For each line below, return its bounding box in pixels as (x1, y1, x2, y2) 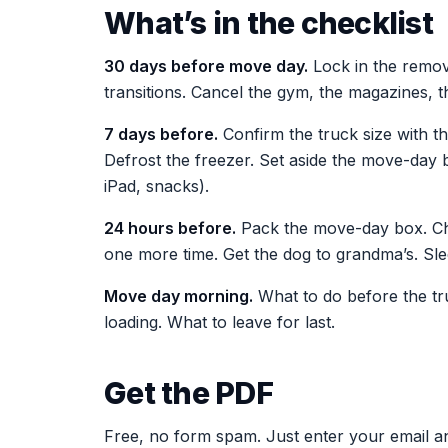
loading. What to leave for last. (104, 312, 335, 332)
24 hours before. (104, 218, 236, 238)
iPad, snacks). (104, 176, 209, 196)
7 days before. (104, 124, 218, 144)
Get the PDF (104, 375, 273, 411)
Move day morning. (104, 286, 253, 306)
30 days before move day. (104, 56, 308, 76)
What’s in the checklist (104, 5, 433, 41)
